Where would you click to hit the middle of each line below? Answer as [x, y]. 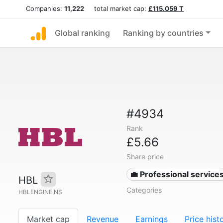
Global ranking [82, 33]
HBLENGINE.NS [40, 192]
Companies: [45, 8]
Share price [145, 157]
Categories [144, 190]
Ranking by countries [163, 33]
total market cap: [116, 8]
